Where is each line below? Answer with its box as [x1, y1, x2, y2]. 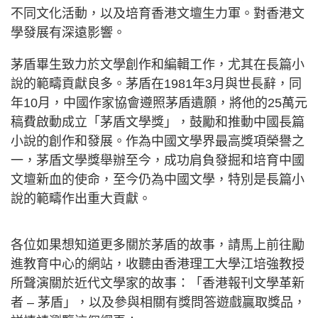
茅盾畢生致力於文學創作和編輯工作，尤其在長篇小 [11, 57, 305, 72]
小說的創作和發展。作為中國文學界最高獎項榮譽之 [11, 134, 305, 148]
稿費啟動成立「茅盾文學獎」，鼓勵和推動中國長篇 [11, 115, 305, 129]
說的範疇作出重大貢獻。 [11, 192, 151, 206]
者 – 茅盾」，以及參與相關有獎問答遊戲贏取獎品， [11, 295, 306, 309]
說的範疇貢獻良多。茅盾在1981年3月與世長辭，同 [11, 77, 302, 91]
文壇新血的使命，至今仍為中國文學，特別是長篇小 [11, 172, 305, 187]
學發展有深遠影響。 [11, 26, 126, 40]
